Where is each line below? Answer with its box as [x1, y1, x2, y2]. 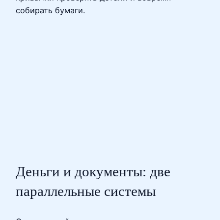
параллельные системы [16, 183, 156, 199]
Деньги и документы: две [16, 164, 170, 180]
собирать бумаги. [16, 5, 85, 15]
